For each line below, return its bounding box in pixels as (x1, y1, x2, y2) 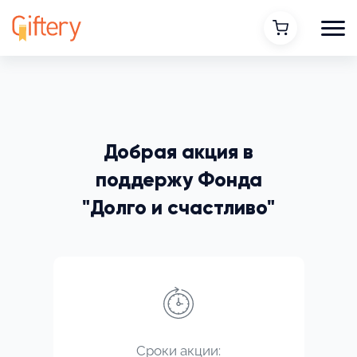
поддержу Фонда (95, 171, 262, 191)
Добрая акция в (104, 143, 253, 163)
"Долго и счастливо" (82, 198, 275, 219)
